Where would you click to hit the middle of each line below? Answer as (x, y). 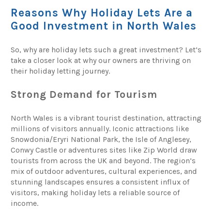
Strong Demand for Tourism (84, 94)
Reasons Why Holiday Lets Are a (102, 13)
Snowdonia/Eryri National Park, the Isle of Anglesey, (101, 139)
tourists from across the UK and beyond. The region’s (103, 160)
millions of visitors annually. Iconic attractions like (100, 128)
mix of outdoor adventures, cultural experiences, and (104, 171)
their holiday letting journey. (61, 71)
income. (25, 203)
